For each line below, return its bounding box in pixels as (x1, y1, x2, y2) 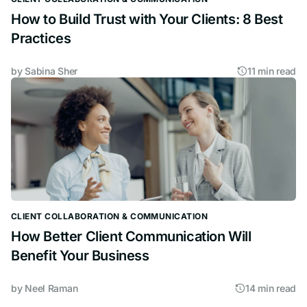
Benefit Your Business (11, 247, 149, 264)
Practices (11, 29, 71, 47)
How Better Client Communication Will (11, 228, 251, 245)
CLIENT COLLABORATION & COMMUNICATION (11, 210, 208, 221)
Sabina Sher (25, 64, 78, 77)
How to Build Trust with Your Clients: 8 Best (11, 10, 283, 27)
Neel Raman (25, 282, 78, 294)
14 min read (245, 282, 296, 294)
